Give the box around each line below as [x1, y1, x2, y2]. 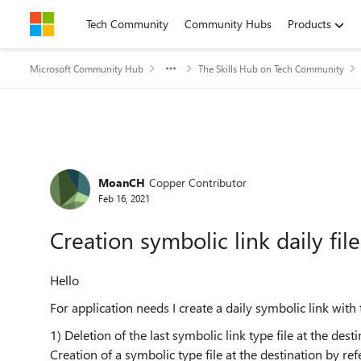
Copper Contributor [149, 174, 247, 190]
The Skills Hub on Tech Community [198, 62, 344, 75]
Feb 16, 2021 [98, 191, 150, 205]
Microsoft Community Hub [30, 62, 143, 75]
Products [288, 16, 331, 31]
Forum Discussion [28, 147, 230, 181]
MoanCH [98, 174, 145, 190]
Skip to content [46, 16, 121, 31]
